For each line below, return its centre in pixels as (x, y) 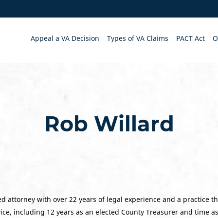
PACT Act (191, 38)
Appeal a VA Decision (65, 38)
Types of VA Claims (138, 38)
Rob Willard (109, 124)
